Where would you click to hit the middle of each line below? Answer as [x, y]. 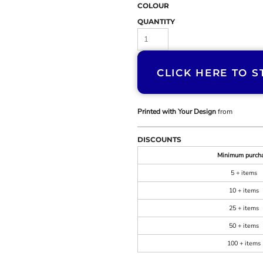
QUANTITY [156, 21]
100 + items [244, 243]
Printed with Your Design [177, 112]
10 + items [244, 190]
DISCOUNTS [159, 139]
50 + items [244, 226]
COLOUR [153, 6]
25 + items [244, 208]
